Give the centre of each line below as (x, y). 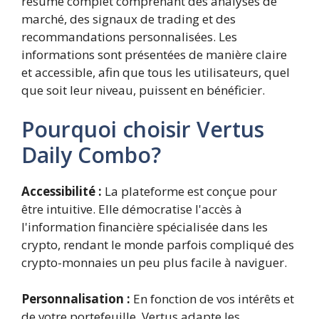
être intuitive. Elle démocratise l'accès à (132, 209)
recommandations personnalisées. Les (129, 36)
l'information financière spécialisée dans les (145, 227)
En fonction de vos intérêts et (212, 298)
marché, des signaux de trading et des (129, 19)
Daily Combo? (91, 155)
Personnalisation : (76, 298)
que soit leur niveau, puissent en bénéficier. (143, 90)
